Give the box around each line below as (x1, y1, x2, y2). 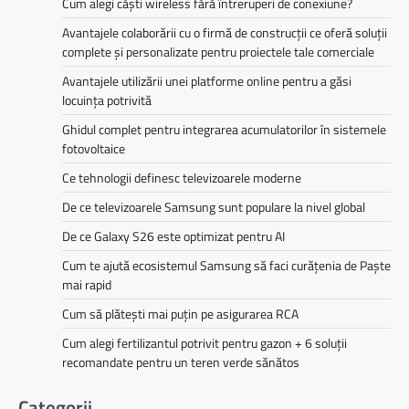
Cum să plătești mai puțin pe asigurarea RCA (62, 304, 299, 324)
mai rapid (62, 275, 111, 295)
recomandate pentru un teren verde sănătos (62, 352, 299, 372)
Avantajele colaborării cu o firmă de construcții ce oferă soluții (62, 23, 387, 43)
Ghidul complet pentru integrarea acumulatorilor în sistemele (62, 120, 386, 140)
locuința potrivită (62, 90, 152, 110)
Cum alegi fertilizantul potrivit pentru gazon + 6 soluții (62, 333, 347, 353)
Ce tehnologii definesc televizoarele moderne (62, 168, 301, 188)
